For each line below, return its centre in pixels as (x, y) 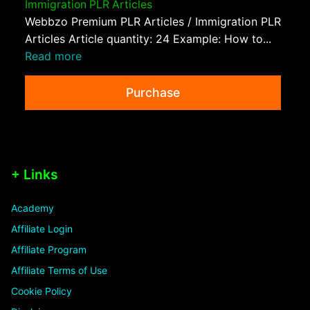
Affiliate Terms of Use (59, 271)
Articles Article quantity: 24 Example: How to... (148, 39)
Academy (33, 208)
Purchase (153, 93)
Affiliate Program (49, 250)
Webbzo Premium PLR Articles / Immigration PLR (153, 22)
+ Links (35, 175)
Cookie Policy (42, 291)
